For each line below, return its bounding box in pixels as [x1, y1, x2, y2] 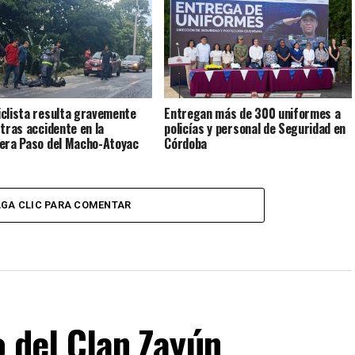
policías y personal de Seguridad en [164, 118, 346, 138]
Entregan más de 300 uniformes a [164, 103, 341, 123]
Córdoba [164, 133, 208, 153]
